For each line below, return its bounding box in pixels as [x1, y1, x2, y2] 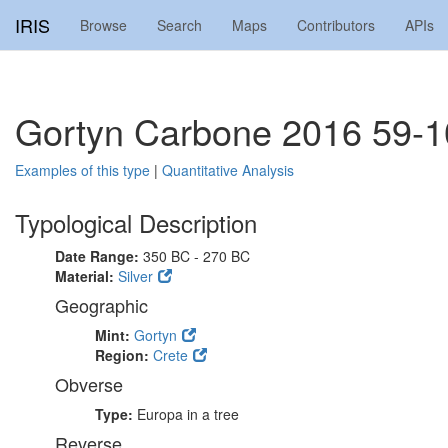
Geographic [55, 292, 148, 318]
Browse [80, 15, 127, 35]
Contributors [297, 15, 375, 35]
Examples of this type [15, 160, 150, 180]
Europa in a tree [137, 404, 239, 424]
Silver [118, 266, 153, 286]
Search [157, 15, 202, 35]
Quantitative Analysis [162, 160, 294, 180]
